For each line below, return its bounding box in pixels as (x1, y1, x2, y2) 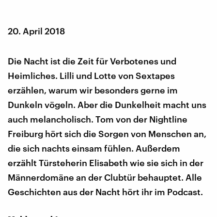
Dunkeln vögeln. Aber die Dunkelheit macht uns (8, 99, 206, 110)
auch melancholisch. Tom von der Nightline (8, 113, 187, 124)
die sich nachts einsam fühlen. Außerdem (8, 142, 180, 154)
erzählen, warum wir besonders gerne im (8, 84, 178, 95)
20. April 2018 (8, 25, 65, 36)
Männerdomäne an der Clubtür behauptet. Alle (8, 171, 202, 183)
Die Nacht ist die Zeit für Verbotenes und (8, 55, 176, 66)
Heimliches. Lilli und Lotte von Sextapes (8, 70, 175, 81)
